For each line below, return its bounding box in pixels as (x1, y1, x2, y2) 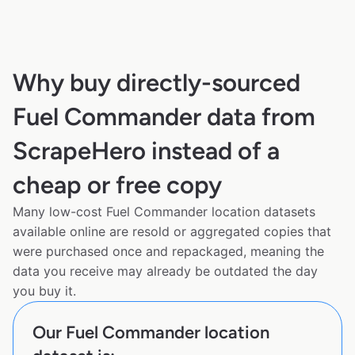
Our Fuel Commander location (32, 322, 269, 344)
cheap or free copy (13, 170, 222, 200)
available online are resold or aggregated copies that (13, 223, 331, 240)
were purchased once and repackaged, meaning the (13, 243, 324, 260)
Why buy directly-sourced (13, 68, 300, 98)
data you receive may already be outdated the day (13, 263, 318, 280)
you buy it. (13, 283, 76, 300)
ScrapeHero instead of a (13, 136, 280, 166)
